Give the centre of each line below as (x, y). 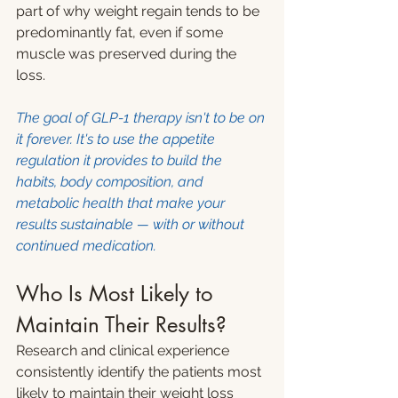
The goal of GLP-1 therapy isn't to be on (142, 118)
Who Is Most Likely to (117, 294)
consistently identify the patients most (140, 372)
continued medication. (86, 246)
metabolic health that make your (122, 203)
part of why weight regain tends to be (139, 11)
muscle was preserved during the (128, 54)
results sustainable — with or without (132, 224)
